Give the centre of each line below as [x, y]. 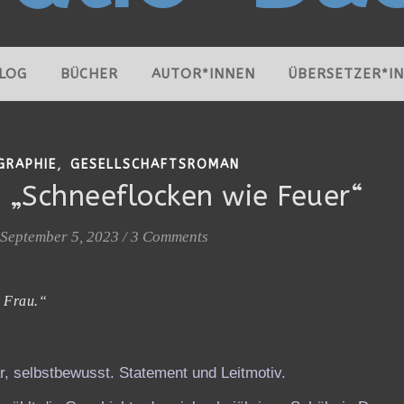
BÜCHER [89, 74]
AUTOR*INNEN [203, 74]
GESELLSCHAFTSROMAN [155, 165]
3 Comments [170, 237]
